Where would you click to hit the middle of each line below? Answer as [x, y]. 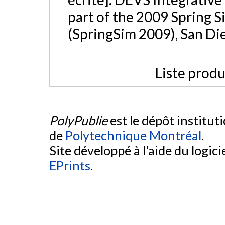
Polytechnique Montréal [133, 135]
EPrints [70, 165]
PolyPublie [78, 120]
